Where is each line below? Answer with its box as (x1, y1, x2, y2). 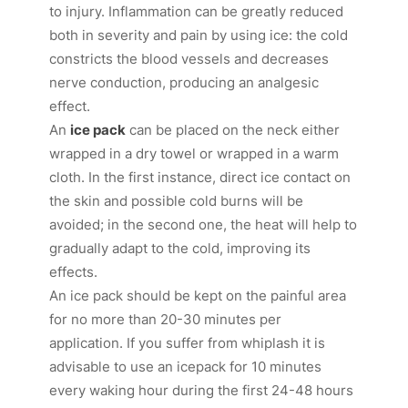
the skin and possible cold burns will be (49, 192, 304, 210)
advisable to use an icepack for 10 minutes (49, 358, 322, 376)
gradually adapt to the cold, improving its (49, 240, 311, 258)
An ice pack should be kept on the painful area (49, 287, 347, 305)
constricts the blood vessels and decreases (49, 50, 330, 68)
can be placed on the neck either (126, 121, 341, 139)
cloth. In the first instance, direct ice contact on (49, 168, 352, 187)
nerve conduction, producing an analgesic (49, 74, 320, 92)
